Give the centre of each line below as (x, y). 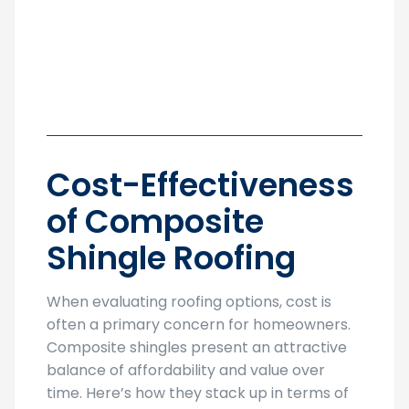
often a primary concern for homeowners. (199, 325)
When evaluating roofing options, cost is (189, 302)
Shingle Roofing (171, 258)
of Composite (155, 222)
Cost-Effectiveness (200, 185)
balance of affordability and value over (186, 371)
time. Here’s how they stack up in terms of (198, 393)
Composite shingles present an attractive (197, 348)
